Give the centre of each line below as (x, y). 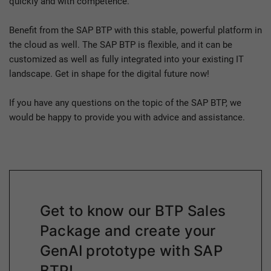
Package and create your (128, 231)
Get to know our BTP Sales (133, 211)
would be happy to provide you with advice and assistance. (127, 118)
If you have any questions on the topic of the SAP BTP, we (125, 103)
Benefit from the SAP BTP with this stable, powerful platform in (135, 31)
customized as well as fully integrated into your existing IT (126, 60)
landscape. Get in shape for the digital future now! (109, 74)
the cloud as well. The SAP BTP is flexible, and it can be (121, 45)
